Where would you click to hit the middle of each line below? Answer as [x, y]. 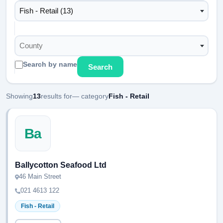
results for [56, 96]
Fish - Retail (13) [46, 11]
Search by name [50, 64]
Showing [19, 96]
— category [90, 96]
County [31, 46]
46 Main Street [40, 176]
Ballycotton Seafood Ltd [61, 165]
